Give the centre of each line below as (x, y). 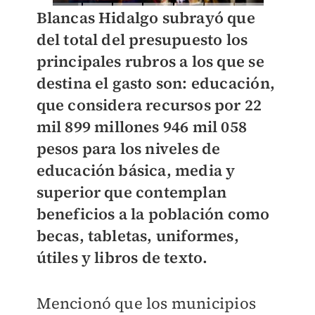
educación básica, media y (136, 171)
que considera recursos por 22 (149, 105)
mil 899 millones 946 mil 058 (142, 127)
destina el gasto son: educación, (155, 83)
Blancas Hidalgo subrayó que (146, 18)
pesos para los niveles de (128, 149)
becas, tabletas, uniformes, (137, 236)
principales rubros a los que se (150, 62)
